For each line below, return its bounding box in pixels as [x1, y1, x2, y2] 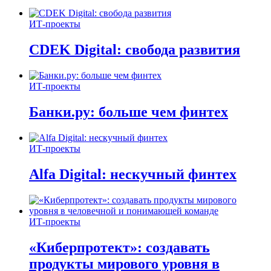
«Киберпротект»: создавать [29, 239, 210, 255]
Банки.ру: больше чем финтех [29, 104, 228, 120]
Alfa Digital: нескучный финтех [29, 166, 237, 182]
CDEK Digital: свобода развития [29, 42, 240, 58]
